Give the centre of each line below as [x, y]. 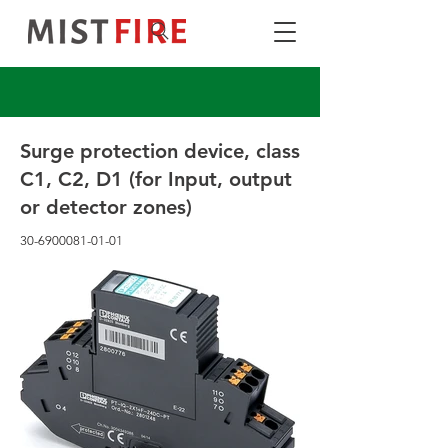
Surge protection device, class [160, 151]
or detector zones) [106, 207]
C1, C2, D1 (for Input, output [156, 179]
